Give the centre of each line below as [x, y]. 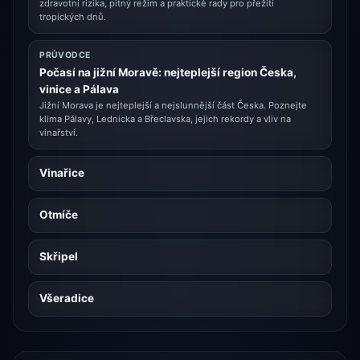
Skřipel [59, 256]
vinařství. [59, 133]
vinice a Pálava [80, 89]
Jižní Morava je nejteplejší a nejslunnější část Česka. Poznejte [174, 106]
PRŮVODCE [65, 55]
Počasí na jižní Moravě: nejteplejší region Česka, [168, 72]
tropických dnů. [73, 17]
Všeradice [67, 298]
